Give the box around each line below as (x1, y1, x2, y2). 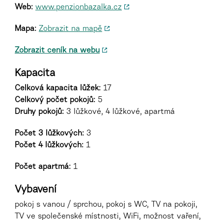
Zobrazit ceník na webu (15, 46, 100, 55)
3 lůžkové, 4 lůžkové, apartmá (64, 108, 175, 116)
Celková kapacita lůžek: (15, 84, 101, 92)
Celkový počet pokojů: (15, 96, 95, 104)
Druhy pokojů (15, 108, 62, 116)
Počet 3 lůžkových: (15, 129, 84, 137)
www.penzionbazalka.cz (35, 3, 122, 11)
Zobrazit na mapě (39, 25, 102, 33)
